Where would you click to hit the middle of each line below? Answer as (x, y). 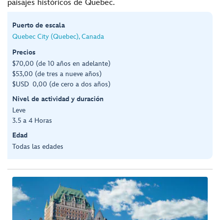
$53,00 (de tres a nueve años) (57, 74)
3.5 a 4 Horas (32, 120)
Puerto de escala (39, 25)
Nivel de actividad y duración (58, 99)
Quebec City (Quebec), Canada (58, 36)
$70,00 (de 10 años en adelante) (61, 63)
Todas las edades (38, 146)
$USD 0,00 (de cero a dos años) (61, 84)
